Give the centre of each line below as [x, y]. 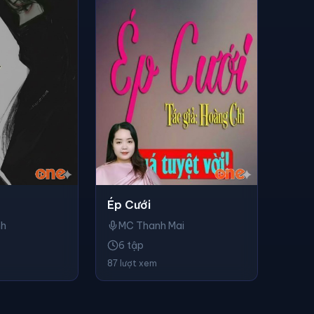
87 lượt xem [132, 264]
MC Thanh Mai [151, 226]
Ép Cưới [129, 205]
